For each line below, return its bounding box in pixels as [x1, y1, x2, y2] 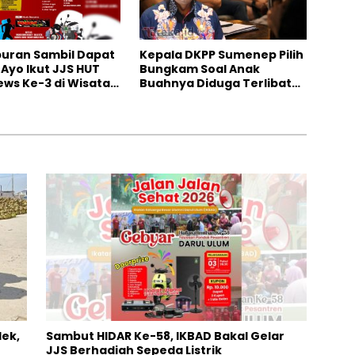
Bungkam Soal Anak [139, 61, 260, 78]
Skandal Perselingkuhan [139, 90, 287, 106]
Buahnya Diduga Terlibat [139, 75, 292, 92]
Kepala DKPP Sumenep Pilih [139, 47, 303, 63]
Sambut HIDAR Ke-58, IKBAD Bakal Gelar [45, 327, 284, 344]
